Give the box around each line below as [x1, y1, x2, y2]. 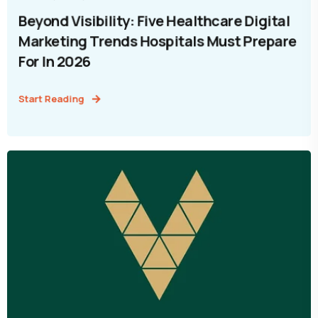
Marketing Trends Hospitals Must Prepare [18, 31, 297, 51]
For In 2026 [18, 51, 91, 72]
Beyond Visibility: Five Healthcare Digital [18, 11, 290, 31]
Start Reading [18, 92, 84, 106]
